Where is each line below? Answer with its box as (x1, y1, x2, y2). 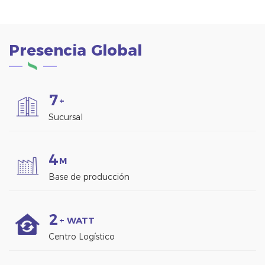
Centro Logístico (48, 231, 115, 242)
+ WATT (59, 214, 95, 226)
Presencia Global (9, 41, 142, 60)
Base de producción (48, 171, 130, 182)
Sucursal (48, 112, 83, 122)
